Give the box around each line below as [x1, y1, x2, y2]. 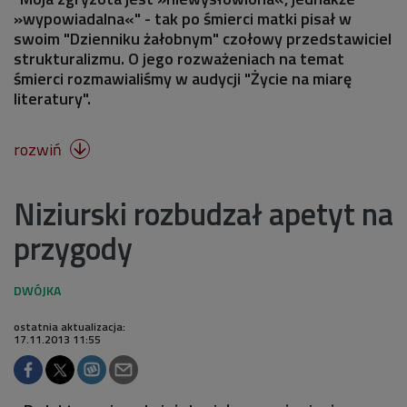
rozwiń [14, 136, 65, 162]
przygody [14, 223, 133, 272]
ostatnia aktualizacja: [14, 317, 125, 335]
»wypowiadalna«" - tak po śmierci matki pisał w [14, 5, 352, 31]
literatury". [14, 85, 91, 111]
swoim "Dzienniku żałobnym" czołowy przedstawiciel [14, 25, 392, 51]
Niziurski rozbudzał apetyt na [14, 189, 393, 237]
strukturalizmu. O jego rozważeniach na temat [14, 45, 344, 71]
